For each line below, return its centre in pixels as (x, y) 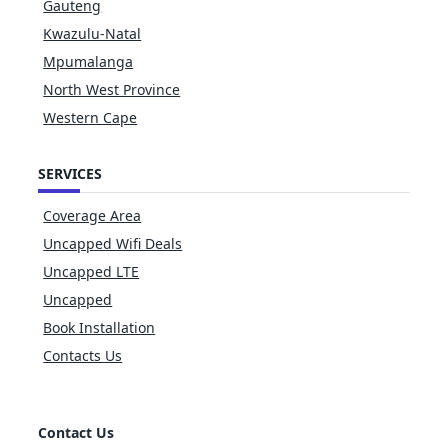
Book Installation (99, 328)
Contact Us (76, 433)
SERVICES (70, 174)
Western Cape (90, 118)
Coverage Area (92, 216)
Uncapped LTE (91, 272)
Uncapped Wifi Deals (113, 244)
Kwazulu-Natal (92, 34)
